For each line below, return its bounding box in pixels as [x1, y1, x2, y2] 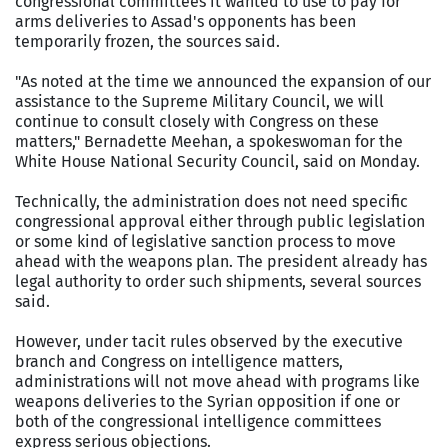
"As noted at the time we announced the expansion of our [15, 71, 431, 91]
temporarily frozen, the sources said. [15, 31, 280, 51]
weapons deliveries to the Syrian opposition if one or [15, 391, 400, 411]
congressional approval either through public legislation [15, 211, 425, 231]
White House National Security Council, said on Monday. [15, 151, 420, 171]
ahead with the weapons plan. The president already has [15, 251, 427, 271]
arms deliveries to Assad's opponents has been [15, 11, 356, 31]
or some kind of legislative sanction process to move [15, 231, 396, 251]
